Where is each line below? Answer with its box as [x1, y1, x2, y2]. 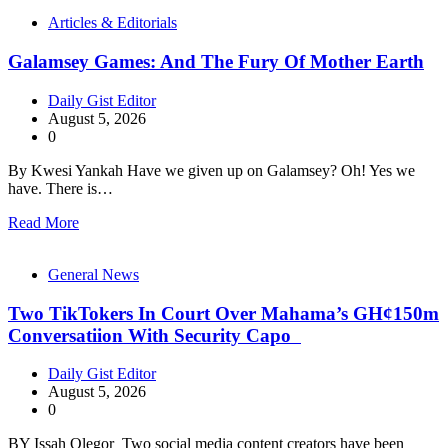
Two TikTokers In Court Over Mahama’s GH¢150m [8, 302, 439, 324]
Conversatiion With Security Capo [8, 324, 301, 346]
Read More [8, 213, 79, 231]
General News [48, 265, 139, 283]
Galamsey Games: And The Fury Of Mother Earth [8, 51, 424, 73]
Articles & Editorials [48, 14, 177, 32]
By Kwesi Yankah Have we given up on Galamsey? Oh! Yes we [8, 161, 415, 179]
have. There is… [8, 179, 113, 197]
